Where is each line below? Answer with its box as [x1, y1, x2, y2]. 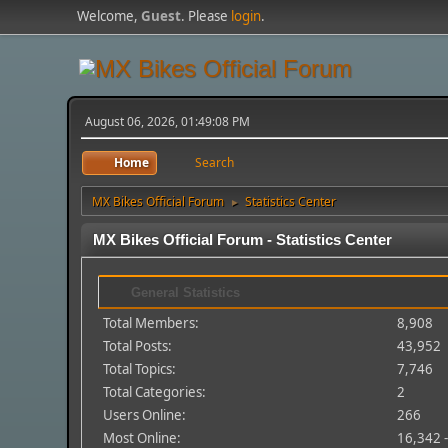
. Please [181, 7, 232, 25]
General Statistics [127, 285, 241, 300]
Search [195, 154, 235, 171]
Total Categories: [103, 383, 207, 401]
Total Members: [103, 314, 200, 332]
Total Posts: [103, 337, 173, 355]
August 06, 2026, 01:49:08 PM [85, 113, 251, 130]
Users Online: [103, 406, 187, 424]
